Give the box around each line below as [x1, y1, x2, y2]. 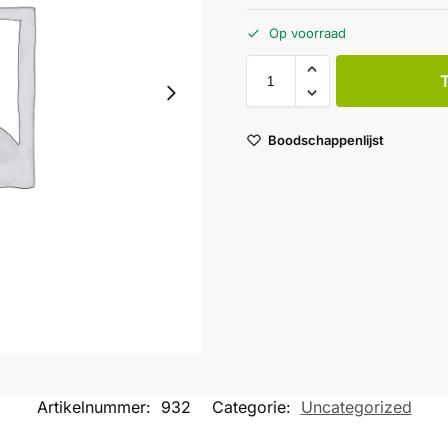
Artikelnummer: [36, 397, 156, 418]
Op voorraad [268, 25, 346, 42]
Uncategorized [300, 397, 412, 418]
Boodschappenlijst [267, 131, 384, 148]
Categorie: [211, 397, 296, 418]
